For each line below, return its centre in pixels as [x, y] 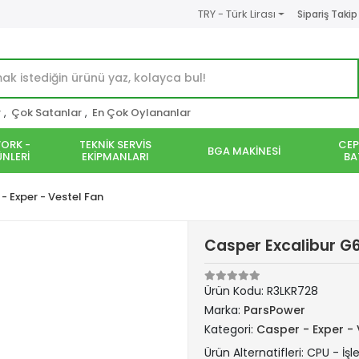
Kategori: [230, 329]
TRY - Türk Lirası [236, 14]
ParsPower [274, 310]
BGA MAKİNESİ [244, 151]
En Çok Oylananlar [141, 113]
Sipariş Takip [327, 14]
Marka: [224, 310]
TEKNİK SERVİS [115, 145]
